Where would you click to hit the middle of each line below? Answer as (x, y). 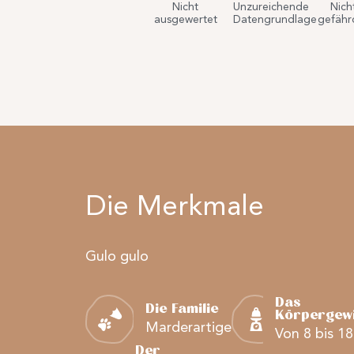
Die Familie (182, 309)
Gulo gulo (117, 256)
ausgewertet (185, 19)
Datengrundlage (275, 19)
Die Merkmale (175, 205)
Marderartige (188, 328)
